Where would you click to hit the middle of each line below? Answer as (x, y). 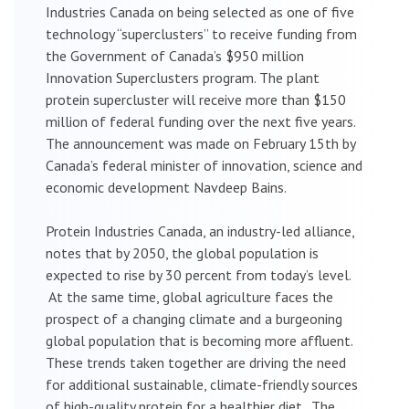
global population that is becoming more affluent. (201, 340)
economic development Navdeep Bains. (166, 187)
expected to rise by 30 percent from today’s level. (198, 274)
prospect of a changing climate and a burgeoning (194, 318)
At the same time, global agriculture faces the (189, 296)
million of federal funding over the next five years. (202, 121)
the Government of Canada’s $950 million (175, 55)
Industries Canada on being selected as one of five (200, 11)
